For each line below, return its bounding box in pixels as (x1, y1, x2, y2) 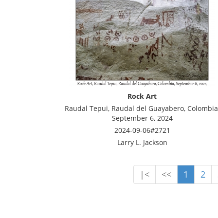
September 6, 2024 (111, 113, 173, 123)
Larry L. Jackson (117, 138, 167, 147)
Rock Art (127, 91, 157, 101)
